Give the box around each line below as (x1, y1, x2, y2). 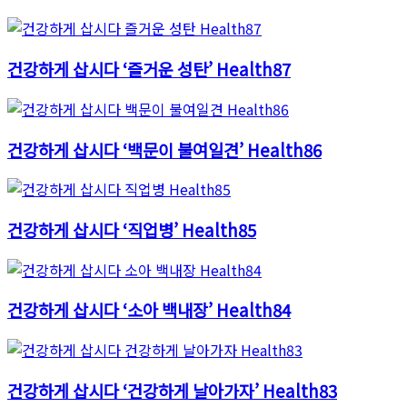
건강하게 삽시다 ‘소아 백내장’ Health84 (7, 297, 291, 323)
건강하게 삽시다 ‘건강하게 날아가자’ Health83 (7, 377, 337, 402)
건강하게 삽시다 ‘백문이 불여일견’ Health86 (7, 136, 322, 162)
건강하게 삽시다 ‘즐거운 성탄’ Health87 (7, 56, 291, 82)
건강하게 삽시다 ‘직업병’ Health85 (7, 216, 256, 242)
